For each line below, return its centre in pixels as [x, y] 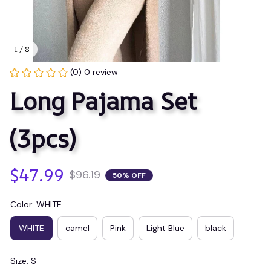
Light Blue [165, 228]
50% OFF [129, 175]
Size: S [23, 261]
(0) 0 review [94, 72]
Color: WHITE [36, 204]
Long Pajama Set [103, 101]
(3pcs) [43, 139]
